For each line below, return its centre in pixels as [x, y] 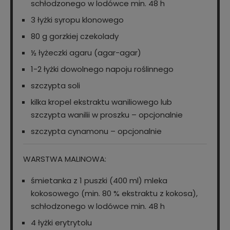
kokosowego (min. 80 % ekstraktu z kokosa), [114, 194]
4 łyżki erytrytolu [61, 223]
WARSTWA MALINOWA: [65, 159]
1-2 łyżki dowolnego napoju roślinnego [102, 69]
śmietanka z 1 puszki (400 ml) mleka [99, 181]
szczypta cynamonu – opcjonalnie [96, 131]
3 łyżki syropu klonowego [77, 20]
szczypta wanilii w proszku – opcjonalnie [107, 115]
